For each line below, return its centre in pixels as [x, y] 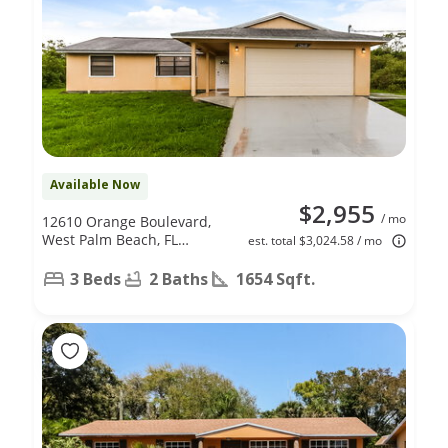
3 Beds [95, 278]
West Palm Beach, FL [110, 239]
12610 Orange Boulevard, [126, 221]
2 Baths [178, 278]
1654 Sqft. [275, 278]
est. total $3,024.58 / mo [315, 240]
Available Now [95, 184]
